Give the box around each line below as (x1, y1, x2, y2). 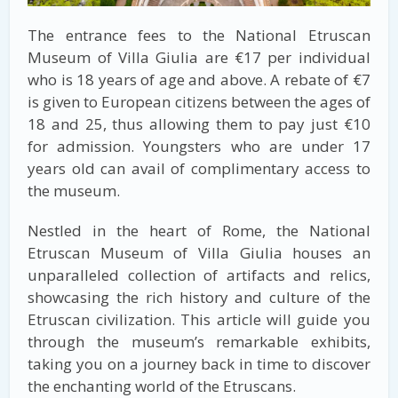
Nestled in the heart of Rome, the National (28, 219, 370, 241)
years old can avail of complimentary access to (28, 157, 370, 179)
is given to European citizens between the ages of (28, 91, 370, 112)
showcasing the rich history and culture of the (28, 286, 370, 307)
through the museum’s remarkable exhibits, (28, 330, 370, 352)
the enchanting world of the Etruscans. (28, 375, 297, 396)
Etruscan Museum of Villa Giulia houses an (28, 242, 370, 263)
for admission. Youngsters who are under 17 (28, 135, 370, 156)
